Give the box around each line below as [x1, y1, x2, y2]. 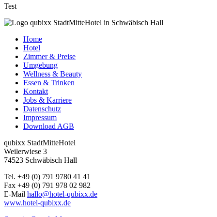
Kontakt [23, 87, 48, 95]
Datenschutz [23, 104, 61, 113]
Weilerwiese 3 [4, 147, 47, 155]
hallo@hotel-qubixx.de [27, 189, 97, 198]
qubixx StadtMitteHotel [4, 138, 76, 147]
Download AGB [23, 122, 74, 130]
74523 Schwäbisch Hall [4, 155, 77, 164]
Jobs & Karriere [23, 95, 72, 104]
